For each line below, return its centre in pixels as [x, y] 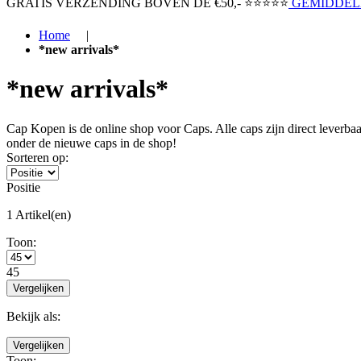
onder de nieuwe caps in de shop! [91, 143]
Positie [23, 187]
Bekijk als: [33, 316]
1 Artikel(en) [39, 214]
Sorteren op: [37, 157]
